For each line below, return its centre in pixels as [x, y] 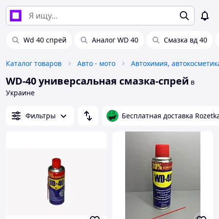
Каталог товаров [34, 63]
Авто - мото [96, 63]
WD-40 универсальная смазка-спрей [97, 81]
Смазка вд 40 [186, 40]
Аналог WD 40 [115, 40]
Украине [20, 93]
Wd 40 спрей [45, 40]
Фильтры [41, 116]
